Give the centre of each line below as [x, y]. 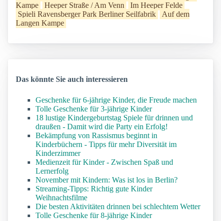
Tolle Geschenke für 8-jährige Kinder [94, 216]
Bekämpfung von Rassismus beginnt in [96, 136]
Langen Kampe [40, 23]
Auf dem [176, 14]
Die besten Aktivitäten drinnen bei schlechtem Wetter [118, 207]
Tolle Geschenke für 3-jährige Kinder [94, 109]
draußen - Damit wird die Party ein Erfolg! [102, 127]
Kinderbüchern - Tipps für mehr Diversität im [106, 145]
